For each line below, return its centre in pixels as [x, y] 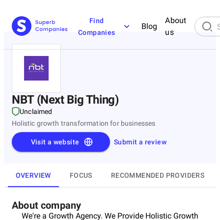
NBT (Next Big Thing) [65, 100]
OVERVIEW [33, 175]
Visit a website [55, 142]
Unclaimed [36, 111]
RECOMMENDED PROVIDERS [158, 175]
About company [47, 205]
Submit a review [140, 142]
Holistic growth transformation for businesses [84, 123]
